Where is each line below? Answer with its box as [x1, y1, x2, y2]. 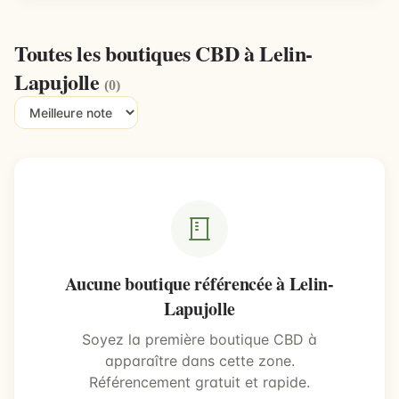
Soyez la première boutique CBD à [82, 330, 317, 348]
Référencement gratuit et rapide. [89, 373, 310, 391]
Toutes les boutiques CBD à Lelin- [14, 37, 313, 69]
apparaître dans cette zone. [104, 352, 295, 370]
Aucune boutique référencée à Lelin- [65, 271, 334, 297]
